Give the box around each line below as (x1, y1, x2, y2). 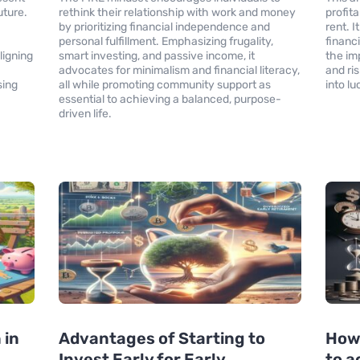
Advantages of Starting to (58, 328, 265, 348)
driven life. (58, 107, 112, 121)
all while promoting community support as (58, 78, 271, 92)
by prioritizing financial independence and (58, 20, 270, 35)
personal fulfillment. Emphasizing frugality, (58, 35, 273, 49)
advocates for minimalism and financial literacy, (58, 63, 300, 78)
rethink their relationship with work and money (58, 6, 296, 20)
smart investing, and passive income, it (58, 49, 255, 63)
